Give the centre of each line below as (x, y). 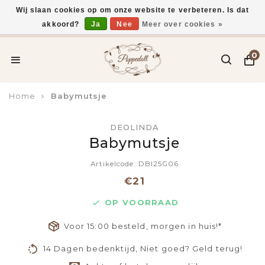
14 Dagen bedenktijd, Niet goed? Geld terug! (143, 248)
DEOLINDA (135, 127)
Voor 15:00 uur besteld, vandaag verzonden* (138, 29)
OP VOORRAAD (142, 202)
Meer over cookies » (182, 24)
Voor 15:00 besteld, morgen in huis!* (143, 226)
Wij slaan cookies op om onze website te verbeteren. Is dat (132, 10)
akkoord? (62, 24)
